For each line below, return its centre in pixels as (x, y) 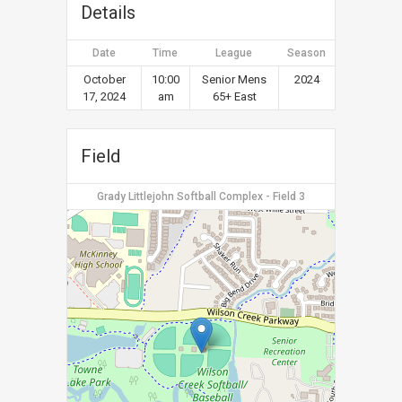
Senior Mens (234, 79)
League (234, 53)
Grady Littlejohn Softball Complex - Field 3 (201, 197)
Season (306, 53)
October (104, 79)
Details (108, 13)
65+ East (234, 96)
